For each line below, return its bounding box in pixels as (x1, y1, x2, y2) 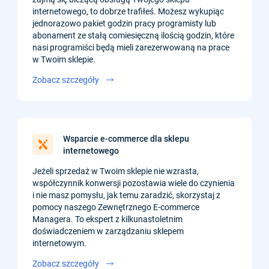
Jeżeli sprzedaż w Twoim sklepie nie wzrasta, (32, 166, 199, 176)
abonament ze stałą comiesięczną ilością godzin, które (32, 30, 234, 40)
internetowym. (32, 238, 86, 248)
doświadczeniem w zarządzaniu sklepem (32, 226, 184, 236)
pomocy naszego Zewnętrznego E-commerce (32, 202, 199, 212)
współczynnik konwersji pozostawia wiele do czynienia (32, 178, 235, 188)
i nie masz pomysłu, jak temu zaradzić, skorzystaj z (32, 190, 220, 200)
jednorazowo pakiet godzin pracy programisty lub (32, 18, 216, 28)
